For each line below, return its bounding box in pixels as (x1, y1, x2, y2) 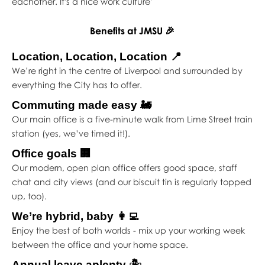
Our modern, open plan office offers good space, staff (11, 162, 237, 173)
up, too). (11, 190, 49, 201)
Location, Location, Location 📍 (11, 50, 182, 63)
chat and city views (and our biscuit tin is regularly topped (11, 176, 251, 187)
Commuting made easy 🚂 (11, 98, 151, 111)
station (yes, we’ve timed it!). (11, 128, 130, 138)
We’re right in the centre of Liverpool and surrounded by (11, 65, 243, 76)
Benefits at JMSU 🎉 (90, 24, 175, 37)
